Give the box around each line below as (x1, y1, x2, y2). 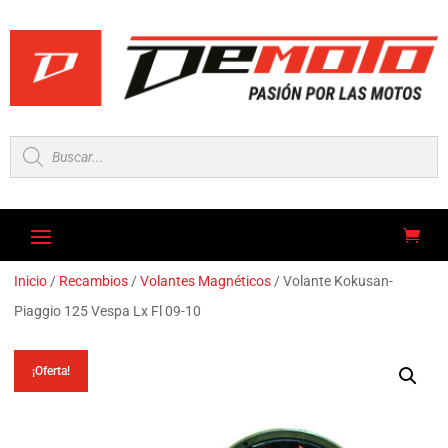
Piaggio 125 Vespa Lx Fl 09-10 (14, 303, 202, 320)
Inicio (14, 273, 48, 290)
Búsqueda (10, 134, 90, 156)
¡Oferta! (32, 364, 71, 379)
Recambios (59, 273, 129, 290)
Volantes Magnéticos (140, 273, 272, 290)
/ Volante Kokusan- (271, 273, 394, 290)
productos (10, 170, 90, 192)
